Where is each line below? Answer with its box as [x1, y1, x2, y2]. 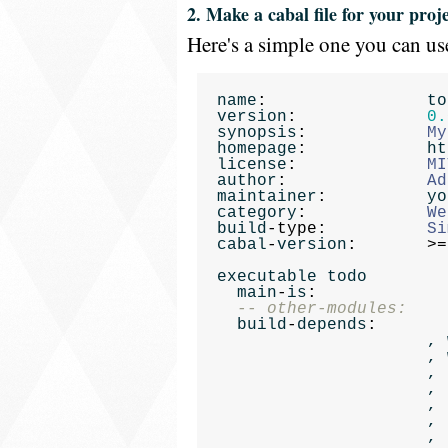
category [217, 204, 297, 222]
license [217, 156, 287, 174]
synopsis [217, 124, 297, 142]
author [217, 172, 277, 190]
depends [297, 316, 367, 334]
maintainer [217, 188, 317, 206]
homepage [217, 140, 297, 158]
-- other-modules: [237, 300, 407, 318]
